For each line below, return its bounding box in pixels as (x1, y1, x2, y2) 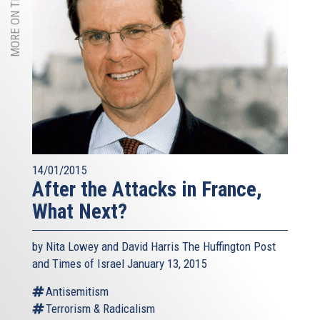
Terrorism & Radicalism (46, 301, 155, 316)
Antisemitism (46, 284, 109, 299)
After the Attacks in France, (32, 177, 262, 202)
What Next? (32, 199, 127, 224)
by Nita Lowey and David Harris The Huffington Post (32, 239, 276, 254)
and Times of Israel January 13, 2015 (32, 256, 206, 271)
